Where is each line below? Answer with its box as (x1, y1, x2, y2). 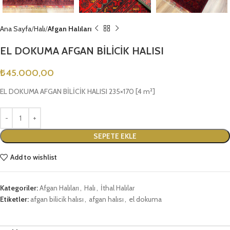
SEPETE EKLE (93, 131, 137, 141)
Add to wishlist (10, 152, 57, 162)
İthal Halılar (101, 183, 135, 193)
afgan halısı (89, 194, 124, 204)
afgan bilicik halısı (30, 194, 84, 204)
